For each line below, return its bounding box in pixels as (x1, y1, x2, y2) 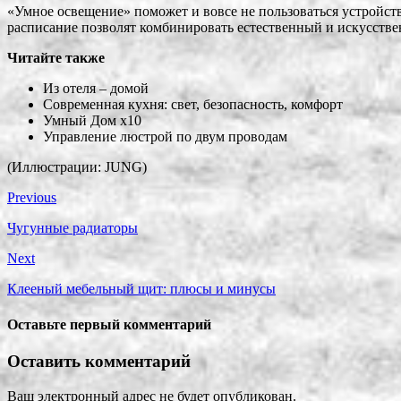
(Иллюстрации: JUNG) (7, 159, 147, 175)
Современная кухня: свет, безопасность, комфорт (43, 97, 343, 113)
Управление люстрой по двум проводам (43, 129, 287, 145)
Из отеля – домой (43, 81, 149, 97)
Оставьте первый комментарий (7, 316, 211, 332)
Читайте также (7, 50, 105, 66)
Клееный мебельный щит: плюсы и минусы (7, 281, 276, 297)
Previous (7, 190, 56, 206)
